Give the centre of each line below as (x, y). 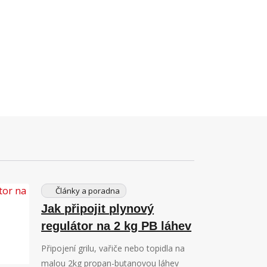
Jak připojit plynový (98, 209)
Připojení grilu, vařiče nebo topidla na (113, 249)
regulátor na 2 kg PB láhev (117, 226)
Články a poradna (87, 191)
